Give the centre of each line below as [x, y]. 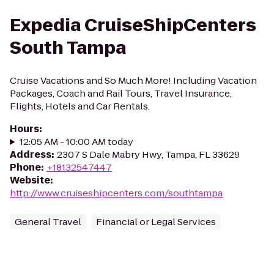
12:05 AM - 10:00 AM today [76, 142]
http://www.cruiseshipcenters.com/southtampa [116, 193]
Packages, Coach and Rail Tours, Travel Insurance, [121, 93]
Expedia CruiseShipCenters [133, 25]
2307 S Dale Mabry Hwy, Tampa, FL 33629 [148, 154]
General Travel [48, 222]
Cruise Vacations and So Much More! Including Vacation [133, 80]
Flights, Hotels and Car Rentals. [80, 106]
